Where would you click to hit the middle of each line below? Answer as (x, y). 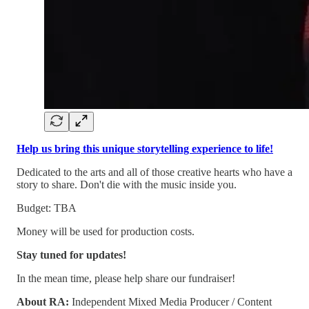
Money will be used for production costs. (106, 231)
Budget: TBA (47, 208)
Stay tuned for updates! (71, 255)
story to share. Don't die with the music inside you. (127, 185)
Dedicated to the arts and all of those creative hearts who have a (154, 172)
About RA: (43, 302)
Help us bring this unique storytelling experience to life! (145, 149)
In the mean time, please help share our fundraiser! (126, 278)
